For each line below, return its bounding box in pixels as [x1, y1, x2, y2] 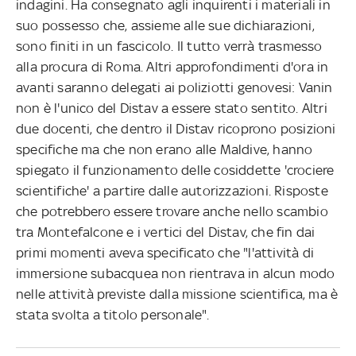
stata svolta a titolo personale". [16, 307, 210, 323]
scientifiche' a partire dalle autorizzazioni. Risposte [16, 183, 328, 199]
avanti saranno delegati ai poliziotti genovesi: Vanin [16, 79, 333, 96]
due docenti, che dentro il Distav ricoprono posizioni [16, 121, 336, 137]
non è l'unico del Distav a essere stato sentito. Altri [16, 100, 327, 117]
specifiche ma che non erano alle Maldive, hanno [16, 141, 313, 158]
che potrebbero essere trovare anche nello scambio [16, 203, 328, 220]
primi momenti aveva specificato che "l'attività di [16, 245, 315, 261]
